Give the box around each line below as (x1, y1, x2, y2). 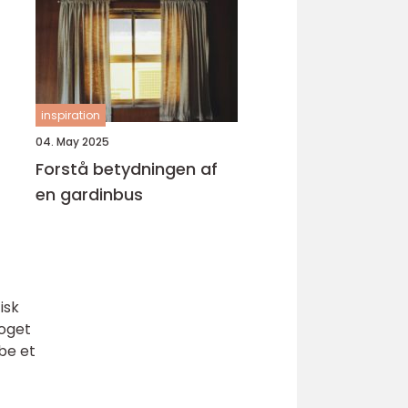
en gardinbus (36, 183, 143, 206)
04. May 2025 (36, 134, 109, 149)
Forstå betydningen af (36, 158, 218, 180)
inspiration (41, 107, 100, 123)
